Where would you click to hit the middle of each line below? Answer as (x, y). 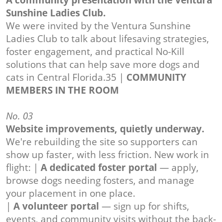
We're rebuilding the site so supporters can (102, 142)
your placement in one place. (71, 194)
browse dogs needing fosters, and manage (100, 181)
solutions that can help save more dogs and (103, 65)
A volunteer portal (56, 206)
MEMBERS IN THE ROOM (62, 90)
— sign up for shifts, (144, 206)
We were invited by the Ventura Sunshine (98, 26)
